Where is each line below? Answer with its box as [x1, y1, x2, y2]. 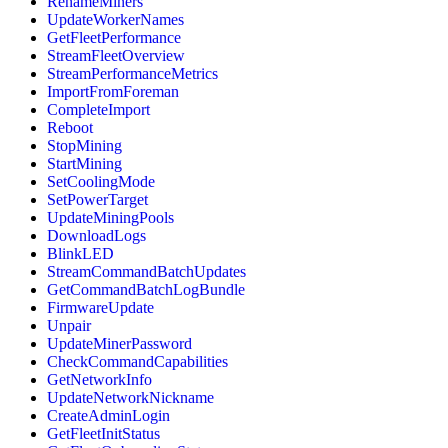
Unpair [47, 317, 91, 335]
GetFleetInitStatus [47, 425, 160, 443]
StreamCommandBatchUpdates [47, 263, 246, 281]
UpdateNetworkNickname [47, 389, 214, 407]
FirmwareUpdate [47, 299, 154, 317]
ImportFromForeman [47, 83, 179, 101]
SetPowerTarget [47, 191, 148, 209]
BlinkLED [47, 245, 114, 263]
